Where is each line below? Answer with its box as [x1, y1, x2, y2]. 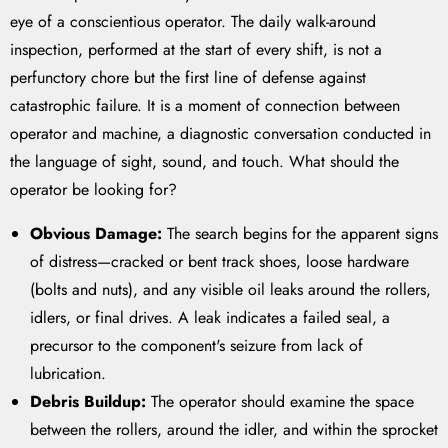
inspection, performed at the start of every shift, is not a [10, 38, 382, 62]
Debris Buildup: [30, 390, 146, 414]
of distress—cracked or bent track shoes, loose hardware [30, 250, 409, 274]
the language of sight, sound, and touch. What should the [10, 150, 399, 174]
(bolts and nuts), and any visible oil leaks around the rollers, [30, 278, 431, 302]
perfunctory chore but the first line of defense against [10, 66, 366, 90]
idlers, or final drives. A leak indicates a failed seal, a [30, 306, 390, 330]
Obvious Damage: [30, 222, 162, 246]
